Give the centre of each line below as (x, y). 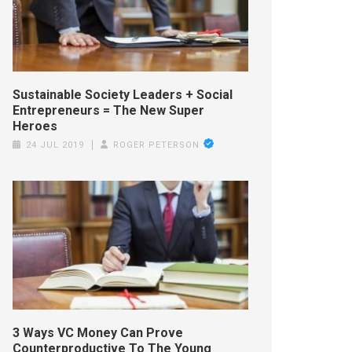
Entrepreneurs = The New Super (109, 111)
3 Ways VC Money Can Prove (98, 333)
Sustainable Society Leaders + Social (123, 95)
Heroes (35, 126)
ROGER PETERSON (157, 145)
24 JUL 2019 (55, 145)
